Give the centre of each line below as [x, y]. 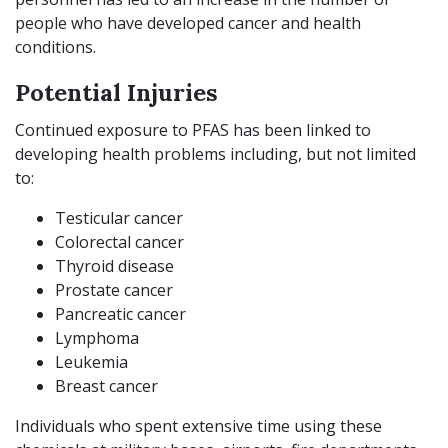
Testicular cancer [121, 218]
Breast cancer [108, 386]
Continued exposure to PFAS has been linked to [193, 130]
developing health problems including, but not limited [215, 154]
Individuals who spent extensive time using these [198, 426]
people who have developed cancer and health [188, 23]
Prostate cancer [116, 290]
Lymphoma [99, 338]
